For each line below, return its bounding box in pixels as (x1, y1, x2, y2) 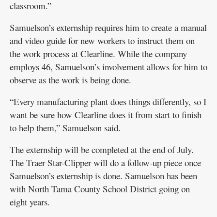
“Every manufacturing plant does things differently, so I (10, 95, 206, 108)
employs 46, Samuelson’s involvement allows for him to (10, 61, 207, 73)
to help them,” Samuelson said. (10, 122, 121, 134)
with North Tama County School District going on (10, 183, 190, 195)
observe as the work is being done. (10, 74, 131, 86)
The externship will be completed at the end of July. (10, 143, 194, 156)
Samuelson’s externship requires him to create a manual (10, 21, 207, 34)
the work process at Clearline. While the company (10, 47, 187, 60)
